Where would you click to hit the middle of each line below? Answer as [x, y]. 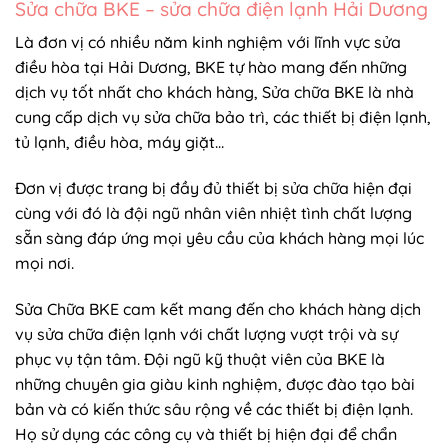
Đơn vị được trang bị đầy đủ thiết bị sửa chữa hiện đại [213, 188]
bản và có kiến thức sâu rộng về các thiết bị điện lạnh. [214, 408]
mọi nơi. [44, 263]
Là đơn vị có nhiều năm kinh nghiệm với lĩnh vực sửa [208, 42]
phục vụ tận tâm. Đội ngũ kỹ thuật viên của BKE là [200, 358]
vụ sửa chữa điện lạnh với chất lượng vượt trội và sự [206, 333]
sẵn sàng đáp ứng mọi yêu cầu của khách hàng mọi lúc [219, 238]
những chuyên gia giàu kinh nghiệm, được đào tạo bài [215, 383]
